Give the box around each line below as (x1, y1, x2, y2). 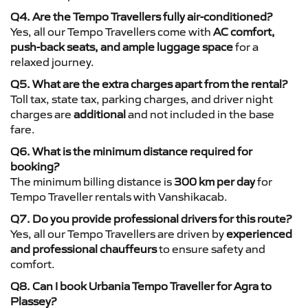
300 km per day (174, 174, 255, 188)
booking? (10, 159, 59, 173)
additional (74, 107, 126, 121)
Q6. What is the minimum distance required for (10, 144, 252, 158)
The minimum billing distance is (10, 174, 174, 188)
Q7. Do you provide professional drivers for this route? (10, 211, 291, 225)
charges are (10, 107, 74, 121)
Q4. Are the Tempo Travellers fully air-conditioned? (10, 9, 272, 23)
